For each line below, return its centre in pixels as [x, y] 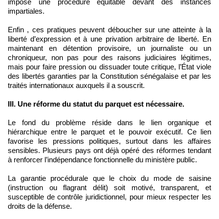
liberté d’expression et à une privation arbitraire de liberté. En [109, 39]
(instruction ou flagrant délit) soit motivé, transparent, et [109, 187]
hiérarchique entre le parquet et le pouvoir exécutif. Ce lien [109, 131]
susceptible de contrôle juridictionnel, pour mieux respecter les [109, 197]
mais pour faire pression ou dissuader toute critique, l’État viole [109, 66]
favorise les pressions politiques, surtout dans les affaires [109, 141]
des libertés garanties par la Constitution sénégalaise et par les [109, 76]
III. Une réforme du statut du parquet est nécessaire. [96, 104]
